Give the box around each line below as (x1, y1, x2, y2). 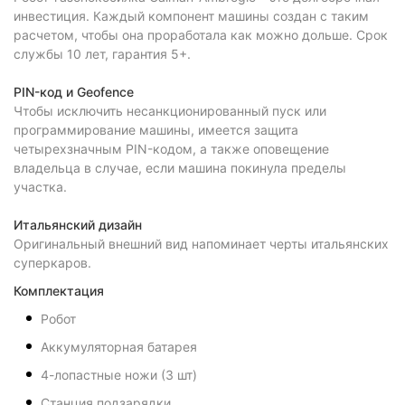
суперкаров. (14, 255, 91, 270)
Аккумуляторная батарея (41, 339, 197, 354)
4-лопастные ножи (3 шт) (41, 367, 197, 382)
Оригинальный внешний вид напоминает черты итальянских (14, 236, 389, 251)
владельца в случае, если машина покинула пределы (14, 160, 346, 175)
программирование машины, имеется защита (14, 122, 298, 137)
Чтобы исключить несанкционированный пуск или (14, 103, 326, 118)
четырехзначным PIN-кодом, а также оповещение (14, 141, 329, 156)
